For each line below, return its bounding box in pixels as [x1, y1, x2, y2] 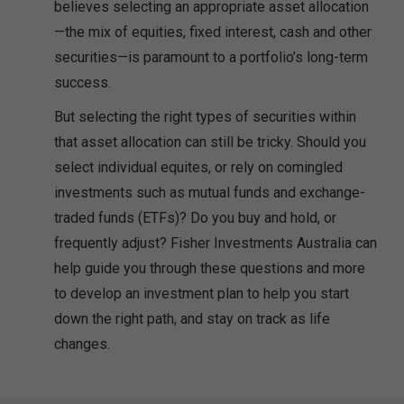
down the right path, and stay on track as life [54, 309, 330, 327]
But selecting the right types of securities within [54, 107, 356, 125]
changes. [54, 335, 110, 353]
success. [54, 73, 111, 91]
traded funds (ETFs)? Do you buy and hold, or [54, 208, 336, 226]
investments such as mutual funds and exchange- [54, 183, 365, 201]
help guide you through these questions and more [54, 259, 365, 277]
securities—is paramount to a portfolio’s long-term [54, 48, 368, 66]
